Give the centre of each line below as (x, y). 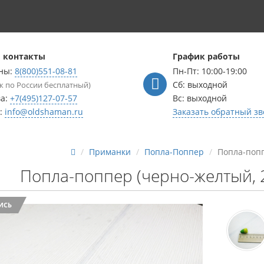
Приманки (110, 152)
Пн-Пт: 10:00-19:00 (210, 71)
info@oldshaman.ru (44, 112)
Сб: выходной (200, 85)
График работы (206, 56)
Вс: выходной (200, 98)
